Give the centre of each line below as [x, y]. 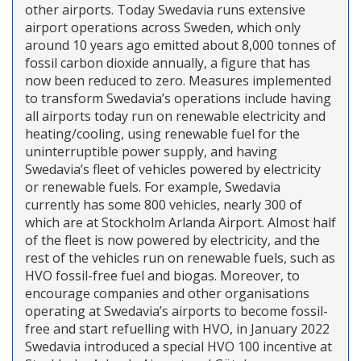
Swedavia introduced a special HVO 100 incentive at [178, 346]
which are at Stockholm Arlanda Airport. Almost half [180, 222]
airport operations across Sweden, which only [163, 27]
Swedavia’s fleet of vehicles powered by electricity [173, 169]
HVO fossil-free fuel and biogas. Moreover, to [162, 275]
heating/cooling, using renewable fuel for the [162, 133]
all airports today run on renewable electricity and [175, 116]
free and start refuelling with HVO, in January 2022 [177, 328]
